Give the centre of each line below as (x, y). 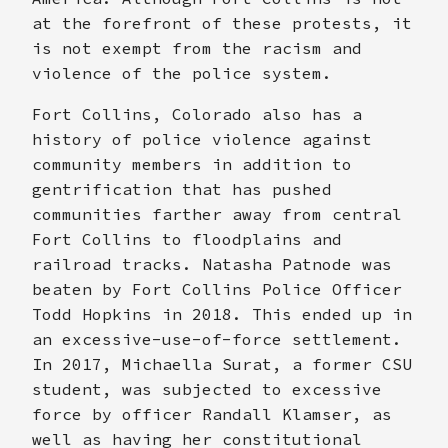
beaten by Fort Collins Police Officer (217, 288)
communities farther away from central (217, 213)
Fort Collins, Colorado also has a (197, 113)
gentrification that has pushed (182, 188)
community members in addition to (192, 163)
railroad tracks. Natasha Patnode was (212, 263)
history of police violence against (202, 138)
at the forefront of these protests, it (222, 22)
